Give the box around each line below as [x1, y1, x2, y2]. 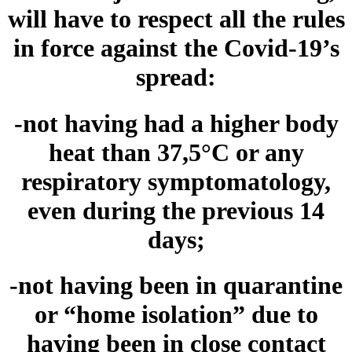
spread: [136, 63, 216, 92]
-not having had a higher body [13, 108, 339, 137]
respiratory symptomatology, [21, 167, 331, 196]
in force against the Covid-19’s [13, 34, 339, 63]
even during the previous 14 [27, 196, 324, 225]
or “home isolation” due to [34, 300, 318, 329]
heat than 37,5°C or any [48, 137, 304, 167]
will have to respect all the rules [7, 5, 345, 34]
